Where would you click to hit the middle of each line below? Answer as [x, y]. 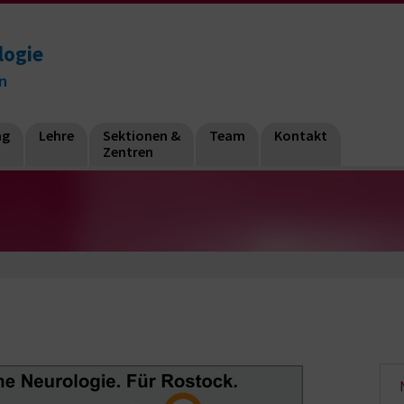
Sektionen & [142, 135]
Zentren [128, 151]
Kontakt [301, 135]
